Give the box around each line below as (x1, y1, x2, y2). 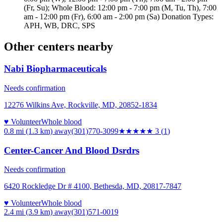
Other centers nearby (4, 40, 113, 54)
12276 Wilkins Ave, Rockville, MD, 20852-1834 (4, 100, 157, 109)
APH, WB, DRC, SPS (24, 21, 95, 30)
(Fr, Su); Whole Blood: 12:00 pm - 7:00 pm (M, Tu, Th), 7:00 (24, 3, 217, 12)
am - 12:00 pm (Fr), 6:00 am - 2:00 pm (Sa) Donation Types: (24, 12, 214, 21)
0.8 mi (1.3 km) (4, 126, 53, 135)
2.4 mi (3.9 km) (4, 208, 53, 217)
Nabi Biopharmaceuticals (4, 63, 107, 74)
